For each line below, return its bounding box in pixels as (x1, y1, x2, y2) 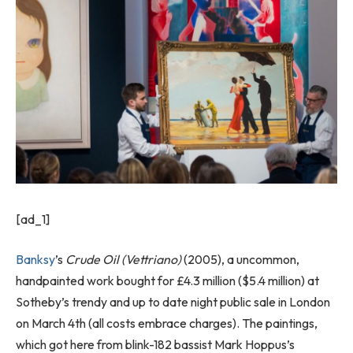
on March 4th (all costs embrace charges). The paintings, (16, 315, 318, 332)
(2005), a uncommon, (184, 251, 299, 268)
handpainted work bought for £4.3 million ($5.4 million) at (16, 273, 319, 289)
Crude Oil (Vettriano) (65, 251, 184, 268)
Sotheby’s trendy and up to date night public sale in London (16, 294, 330, 310)
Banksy (16, 251, 55, 268)
